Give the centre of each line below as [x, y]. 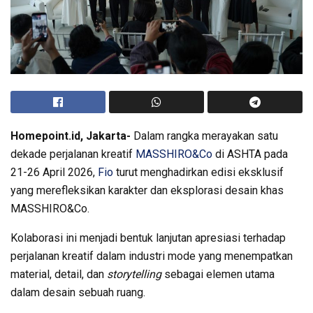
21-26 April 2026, [54, 172]
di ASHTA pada [250, 154]
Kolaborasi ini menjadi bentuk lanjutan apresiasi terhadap [148, 238]
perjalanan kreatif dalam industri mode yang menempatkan [152, 256]
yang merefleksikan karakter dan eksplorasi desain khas [147, 190]
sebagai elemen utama [219, 274]
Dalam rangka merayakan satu [206, 136]
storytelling [136, 274]
